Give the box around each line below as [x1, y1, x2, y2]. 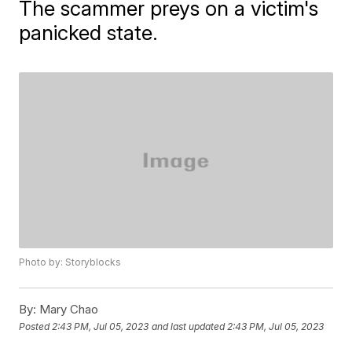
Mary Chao [36, 302, 99, 317]
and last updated [152, 320, 225, 332]
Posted [19, 320, 53, 332]
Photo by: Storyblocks [19, 256, 122, 269]
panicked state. [19, 20, 159, 45]
